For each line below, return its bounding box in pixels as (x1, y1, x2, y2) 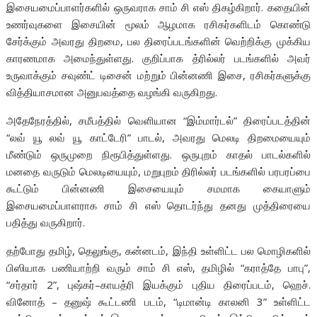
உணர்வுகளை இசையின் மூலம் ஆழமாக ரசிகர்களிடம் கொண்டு (6, 17, 311, 32)
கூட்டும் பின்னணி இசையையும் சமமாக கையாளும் (6, 181, 311, 196)
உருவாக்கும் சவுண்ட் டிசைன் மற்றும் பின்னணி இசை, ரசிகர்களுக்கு (6, 68, 311, 83)
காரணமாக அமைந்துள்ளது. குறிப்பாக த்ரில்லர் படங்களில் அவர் (6, 51, 311, 66)
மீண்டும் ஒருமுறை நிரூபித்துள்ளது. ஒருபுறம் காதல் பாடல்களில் (6, 147, 311, 162)
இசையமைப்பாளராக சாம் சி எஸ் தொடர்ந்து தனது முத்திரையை (6, 198, 311, 213)
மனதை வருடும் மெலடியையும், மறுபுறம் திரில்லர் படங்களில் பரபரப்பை (6, 164, 311, 179)
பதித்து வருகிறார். (6, 215, 86, 230)
